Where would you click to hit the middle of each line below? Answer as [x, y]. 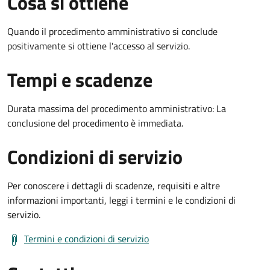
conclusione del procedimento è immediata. [95, 123]
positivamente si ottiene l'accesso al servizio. [99, 46]
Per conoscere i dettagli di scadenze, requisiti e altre [114, 186]
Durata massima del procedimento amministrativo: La [117, 109]
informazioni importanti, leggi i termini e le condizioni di [121, 200]
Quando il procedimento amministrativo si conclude [112, 32]
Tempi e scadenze [80, 80]
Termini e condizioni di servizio [86, 239]
